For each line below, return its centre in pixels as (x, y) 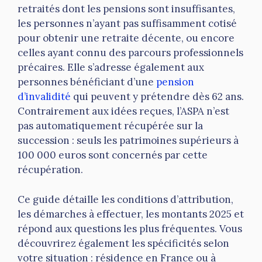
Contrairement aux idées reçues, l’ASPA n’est (123, 111)
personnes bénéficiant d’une (87, 82)
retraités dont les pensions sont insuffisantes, (126, 9)
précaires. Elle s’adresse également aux (111, 68)
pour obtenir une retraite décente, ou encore (126, 38)
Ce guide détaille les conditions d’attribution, (125, 199)
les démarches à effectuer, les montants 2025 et (131, 214)
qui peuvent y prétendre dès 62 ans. (157, 97)
